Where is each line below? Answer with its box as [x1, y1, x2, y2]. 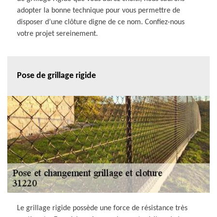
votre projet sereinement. [17, 30, 98, 38]
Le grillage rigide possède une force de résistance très [17, 204, 187, 212]
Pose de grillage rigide [17, 71, 96, 81]
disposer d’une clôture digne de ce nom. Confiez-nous [17, 18, 185, 26]
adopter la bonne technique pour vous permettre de [17, 6, 180, 15]
